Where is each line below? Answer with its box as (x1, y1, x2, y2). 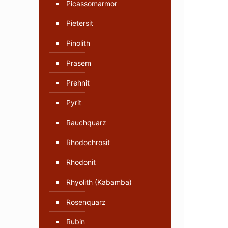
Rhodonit (66, 158, 96, 167)
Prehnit (66, 78, 90, 88)
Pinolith (66, 39, 90, 48)
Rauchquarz (66, 118, 106, 127)
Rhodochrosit (66, 138, 110, 147)
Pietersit (66, 19, 93, 28)
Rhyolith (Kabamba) (66, 178, 132, 187)
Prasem (66, 59, 91, 68)
